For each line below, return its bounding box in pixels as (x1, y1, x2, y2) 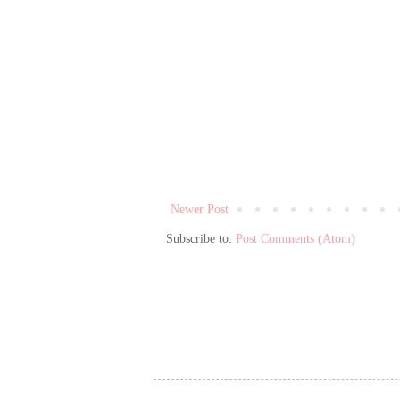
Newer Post (171, 202, 229, 216)
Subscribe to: (166, 231, 236, 246)
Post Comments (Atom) (236, 231, 355, 246)
